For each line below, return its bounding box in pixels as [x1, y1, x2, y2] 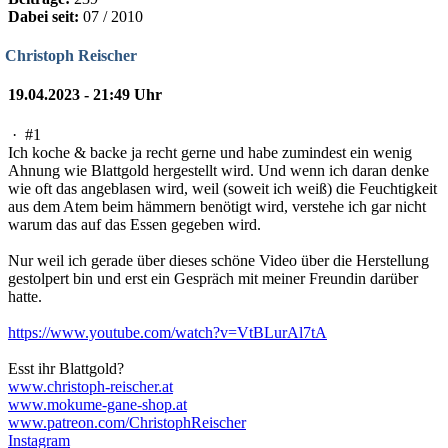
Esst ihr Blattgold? [8, 359, 124, 377]
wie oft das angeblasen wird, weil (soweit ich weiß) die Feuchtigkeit [8, 179, 437, 197]
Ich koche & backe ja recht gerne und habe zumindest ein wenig [8, 143, 412, 161]
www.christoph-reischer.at [8, 377, 173, 395]
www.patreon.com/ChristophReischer [8, 413, 246, 431]
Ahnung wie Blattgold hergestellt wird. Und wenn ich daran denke [8, 161, 429, 179]
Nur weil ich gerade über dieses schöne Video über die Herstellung [8, 251, 429, 269]
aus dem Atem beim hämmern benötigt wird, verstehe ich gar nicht [8, 197, 426, 215]
